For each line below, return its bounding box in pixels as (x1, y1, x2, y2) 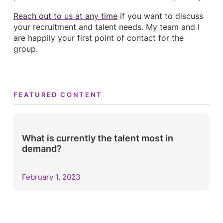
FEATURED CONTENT (13, 90, 103, 99)
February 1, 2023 (22, 172, 81, 182)
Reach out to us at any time (13, 11, 117, 21)
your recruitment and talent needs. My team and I (13, 22, 200, 32)
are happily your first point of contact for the (13, 33, 184, 43)
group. (13, 44, 38, 54)
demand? (22, 143, 62, 154)
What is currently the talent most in (22, 133, 174, 144)
